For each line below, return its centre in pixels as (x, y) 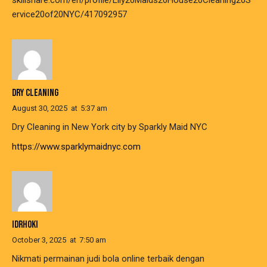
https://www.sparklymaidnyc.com (76, 146)
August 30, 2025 (40, 108)
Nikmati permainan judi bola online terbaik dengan (108, 259)
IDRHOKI (25, 225)
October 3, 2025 (39, 240)
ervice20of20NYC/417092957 (69, 15)
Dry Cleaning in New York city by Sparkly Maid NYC (110, 127)
